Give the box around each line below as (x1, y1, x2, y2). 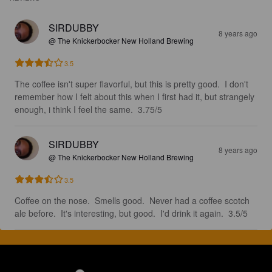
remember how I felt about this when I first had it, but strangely (15, 90, 257, 103)
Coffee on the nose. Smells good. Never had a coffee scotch (15, 194, 252, 206)
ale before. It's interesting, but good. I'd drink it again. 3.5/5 (15, 207, 248, 219)
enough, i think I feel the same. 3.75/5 (15, 103, 162, 115)
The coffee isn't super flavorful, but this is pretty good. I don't (15, 78, 251, 90)
